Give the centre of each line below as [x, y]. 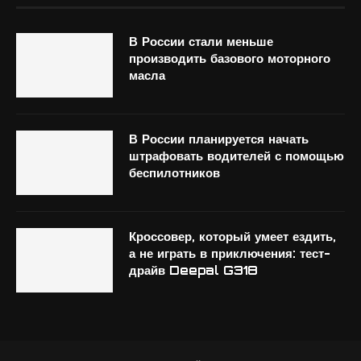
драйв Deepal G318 [193, 270]
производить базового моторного [230, 58]
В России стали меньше [201, 41]
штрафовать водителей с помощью [237, 156]
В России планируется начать [219, 139]
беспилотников [174, 173]
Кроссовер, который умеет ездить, [232, 237]
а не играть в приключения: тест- [230, 253]
